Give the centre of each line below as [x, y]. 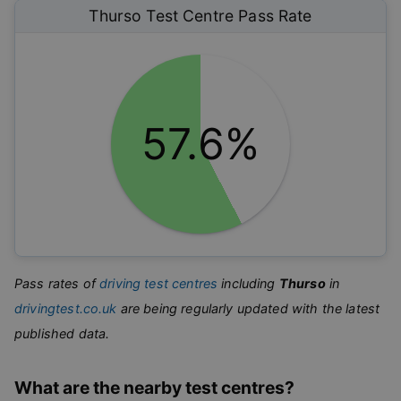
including [250, 283]
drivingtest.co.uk [66, 308]
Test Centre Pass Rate [227, 15]
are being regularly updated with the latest [250, 308]
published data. [62, 333]
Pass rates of [55, 283]
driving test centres [159, 283]
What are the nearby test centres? [154, 387]
